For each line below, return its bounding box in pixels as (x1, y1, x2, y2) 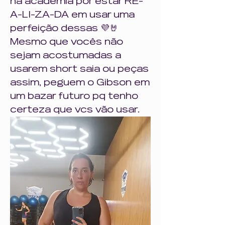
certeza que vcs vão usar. (10, 104, 140, 115)
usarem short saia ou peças (10, 64, 149, 74)
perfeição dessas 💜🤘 (10, 23, 119, 33)
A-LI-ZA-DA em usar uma (10, 10, 135, 20)
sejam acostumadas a (10, 50, 121, 60)
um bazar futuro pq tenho (10, 91, 138, 101)
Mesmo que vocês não (10, 37, 123, 47)
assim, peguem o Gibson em (10, 77, 150, 87)
